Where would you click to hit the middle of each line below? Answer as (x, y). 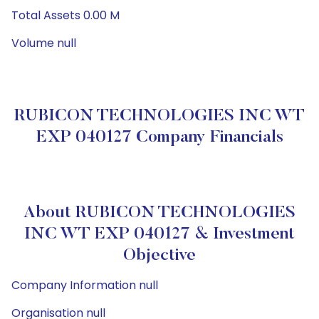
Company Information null (85, 285)
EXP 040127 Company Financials (159, 137)
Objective (159, 256)
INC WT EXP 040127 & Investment (159, 234)
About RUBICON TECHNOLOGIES (159, 213)
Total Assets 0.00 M (66, 15)
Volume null (44, 43)
